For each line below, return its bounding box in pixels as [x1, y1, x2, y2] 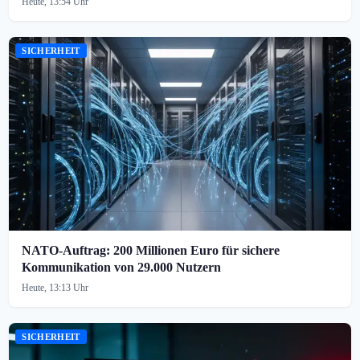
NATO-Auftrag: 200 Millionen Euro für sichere [22, 243, 280, 257]
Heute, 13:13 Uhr [22, 281, 89, 293]
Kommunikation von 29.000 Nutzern [22, 260, 222, 274]
